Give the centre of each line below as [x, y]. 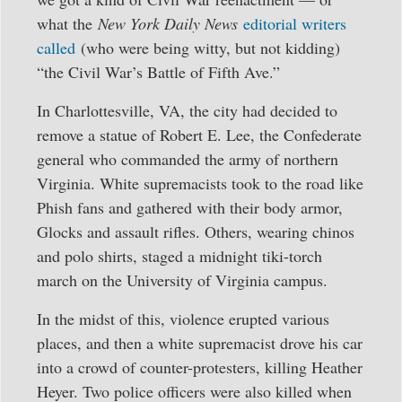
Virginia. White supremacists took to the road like [200, 184]
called [56, 47]
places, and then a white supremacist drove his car [200, 343]
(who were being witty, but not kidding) [208, 47]
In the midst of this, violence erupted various [183, 319]
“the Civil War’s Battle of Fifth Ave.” [158, 71]
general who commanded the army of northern [188, 159]
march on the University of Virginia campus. [182, 280]
